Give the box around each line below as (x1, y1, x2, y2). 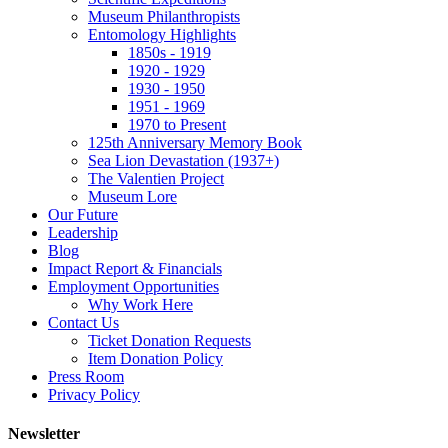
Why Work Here (88, 295, 193, 313)
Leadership (48, 223, 118, 241)
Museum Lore (88, 187, 177, 205)
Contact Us (48, 313, 119, 331)
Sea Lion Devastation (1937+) (88, 151, 279, 169)
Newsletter (8, 424, 80, 442)
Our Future (48, 205, 118, 223)
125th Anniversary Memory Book (88, 133, 302, 151)
